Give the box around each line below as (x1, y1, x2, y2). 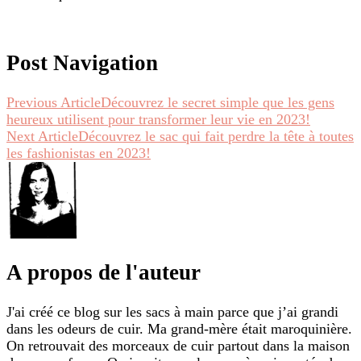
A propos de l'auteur (6, 260, 201, 285)
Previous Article (6, 93, 101, 110)
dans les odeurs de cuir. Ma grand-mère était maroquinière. (6, 320, 352, 337)
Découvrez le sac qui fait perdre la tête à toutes (78, 127, 354, 144)
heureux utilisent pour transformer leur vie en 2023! (6, 110, 310, 127)
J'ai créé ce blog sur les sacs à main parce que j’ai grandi (6, 303, 338, 320)
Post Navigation (6, 51, 158, 76)
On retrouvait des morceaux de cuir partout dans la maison (6, 337, 350, 354)
